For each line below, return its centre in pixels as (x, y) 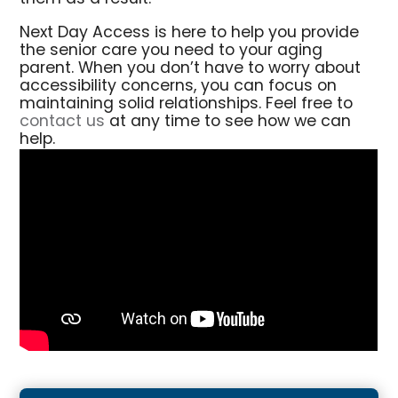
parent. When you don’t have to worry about (191, 68)
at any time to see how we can (228, 122)
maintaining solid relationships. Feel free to (187, 104)
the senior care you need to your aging (171, 51)
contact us (63, 122)
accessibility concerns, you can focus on (179, 86)
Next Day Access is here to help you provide (190, 33)
